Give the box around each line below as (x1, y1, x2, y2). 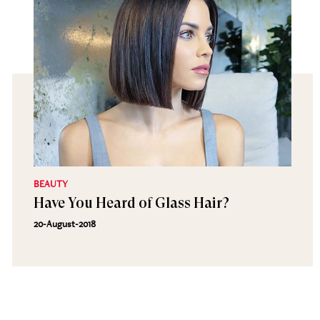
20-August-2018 (33, 217, 96, 230)
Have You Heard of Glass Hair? (33, 195, 229, 211)
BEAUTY (33, 177, 68, 190)
